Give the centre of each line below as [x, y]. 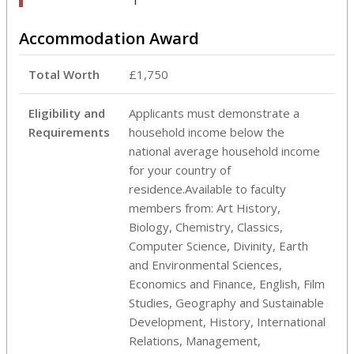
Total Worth [64, 74]
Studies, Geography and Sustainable [226, 302]
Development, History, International [227, 321]
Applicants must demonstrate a [214, 113]
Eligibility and [67, 113]
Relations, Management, [195, 340]
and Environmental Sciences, [205, 264]
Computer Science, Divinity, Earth [218, 245]
